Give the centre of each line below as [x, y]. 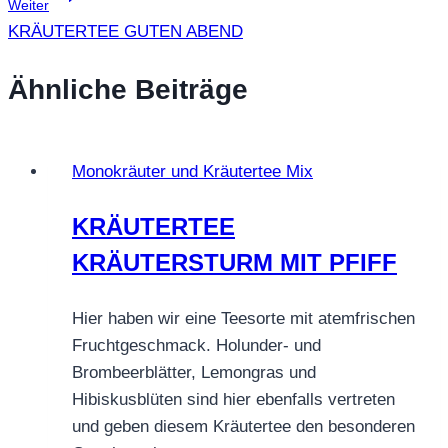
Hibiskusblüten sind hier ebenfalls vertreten [233, 399]
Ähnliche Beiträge [128, 89]
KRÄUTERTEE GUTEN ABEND [125, 32]
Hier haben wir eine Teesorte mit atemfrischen [243, 318]
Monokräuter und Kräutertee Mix [192, 171]
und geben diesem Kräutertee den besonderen [243, 426]
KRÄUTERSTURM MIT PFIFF [234, 262]
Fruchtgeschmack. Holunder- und [196, 345]
